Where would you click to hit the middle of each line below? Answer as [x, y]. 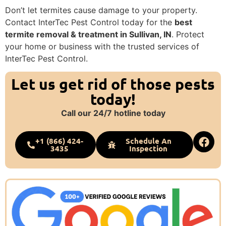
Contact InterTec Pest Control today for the [90, 22]
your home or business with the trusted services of [102, 46]
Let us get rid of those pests [113, 84]
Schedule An [148, 141]
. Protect [188, 34]
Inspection [149, 149]
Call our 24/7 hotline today [113, 113]
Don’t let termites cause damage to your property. [101, 10]
